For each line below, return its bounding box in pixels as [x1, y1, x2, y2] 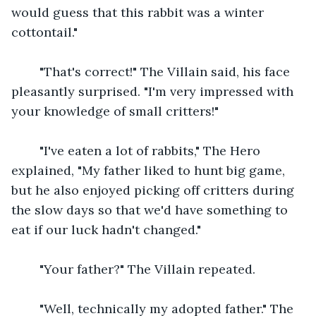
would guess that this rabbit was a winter [11, 4, 267, 20]
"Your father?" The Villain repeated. [25, 260, 255, 277]
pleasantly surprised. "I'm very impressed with [11, 83, 297, 99]
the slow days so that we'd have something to [11, 201, 291, 218]
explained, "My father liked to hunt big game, [11, 162, 288, 178]
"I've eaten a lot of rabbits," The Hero [25, 142, 264, 159]
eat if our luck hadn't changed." [11, 221, 201, 238]
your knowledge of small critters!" [11, 102, 219, 119]
